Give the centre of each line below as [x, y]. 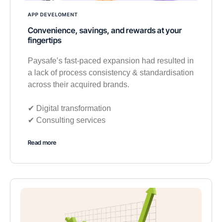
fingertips [45, 40]
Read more [42, 142]
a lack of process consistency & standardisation [111, 72]
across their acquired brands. [79, 84]
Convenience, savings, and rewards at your [105, 30]
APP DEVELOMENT [53, 14]
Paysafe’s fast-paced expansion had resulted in [111, 60]
